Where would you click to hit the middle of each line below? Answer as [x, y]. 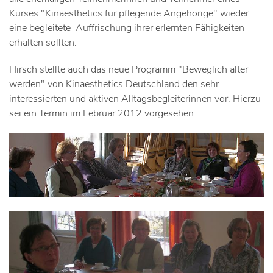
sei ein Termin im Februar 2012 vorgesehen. [103, 113]
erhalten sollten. [43, 43]
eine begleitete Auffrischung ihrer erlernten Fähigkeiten [127, 28]
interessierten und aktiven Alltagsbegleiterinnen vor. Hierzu [135, 99]
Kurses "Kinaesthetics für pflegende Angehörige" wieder [129, 13]
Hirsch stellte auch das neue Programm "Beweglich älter [129, 69]
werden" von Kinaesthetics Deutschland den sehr [114, 84]
